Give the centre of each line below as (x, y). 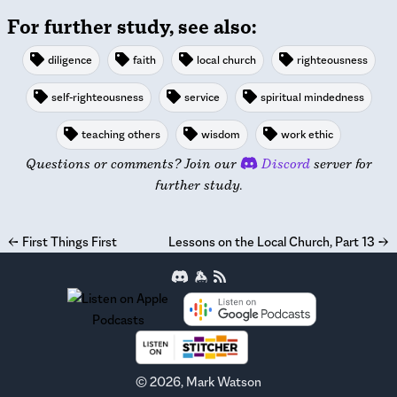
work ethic (307, 134)
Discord (284, 163)
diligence (70, 60)
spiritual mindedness (312, 97)
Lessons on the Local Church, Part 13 (272, 241)
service (202, 97)
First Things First (70, 241)
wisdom (221, 134)
